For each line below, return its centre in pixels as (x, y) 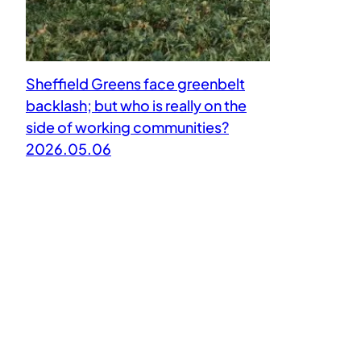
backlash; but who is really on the (136, 105)
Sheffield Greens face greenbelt (135, 83)
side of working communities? (127, 127)
